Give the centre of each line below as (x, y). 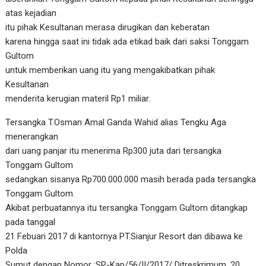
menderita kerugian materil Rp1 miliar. (78, 98)
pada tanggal (31, 222)
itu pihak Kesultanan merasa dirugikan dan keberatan (108, 27)
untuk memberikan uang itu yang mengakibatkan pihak (110, 70)
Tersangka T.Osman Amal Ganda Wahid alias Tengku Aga (116, 122)
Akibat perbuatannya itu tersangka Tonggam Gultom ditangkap (127, 208)
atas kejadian (31, 13)
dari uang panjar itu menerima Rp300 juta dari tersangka (114, 151)
